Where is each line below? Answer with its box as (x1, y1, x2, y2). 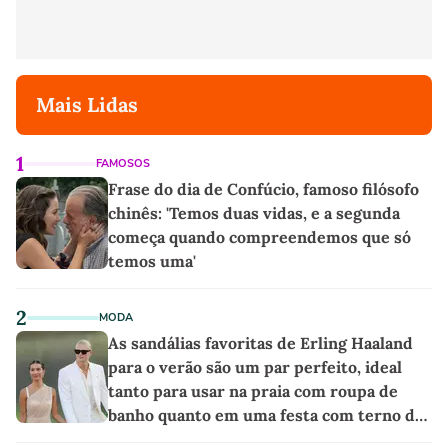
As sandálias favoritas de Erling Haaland (108, 333, 413, 354)
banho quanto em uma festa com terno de (108, 405, 424, 426)
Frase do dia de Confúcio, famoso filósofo (108, 179, 419, 200)
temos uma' (108, 251, 196, 272)
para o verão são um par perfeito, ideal (108, 357, 402, 378)
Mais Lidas (36, 92, 138, 118)
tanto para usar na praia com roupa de (108, 381, 398, 402)
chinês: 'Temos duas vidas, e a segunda (108, 203, 400, 224)
